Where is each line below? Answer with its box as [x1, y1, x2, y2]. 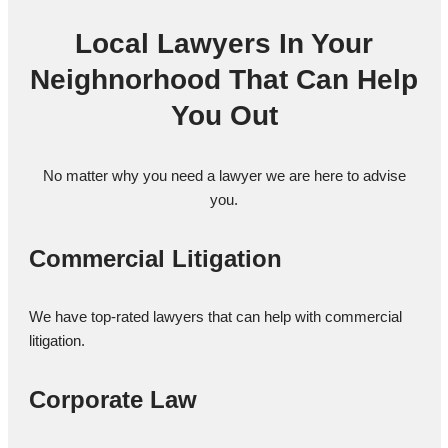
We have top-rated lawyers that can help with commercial [29, 307, 403, 325]
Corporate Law [29, 385, 198, 413]
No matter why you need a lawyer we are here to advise [42, 166, 406, 184]
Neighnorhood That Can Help [30, 63, 418, 95]
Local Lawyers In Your [75, 27, 373, 59]
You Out [170, 99, 278, 131]
